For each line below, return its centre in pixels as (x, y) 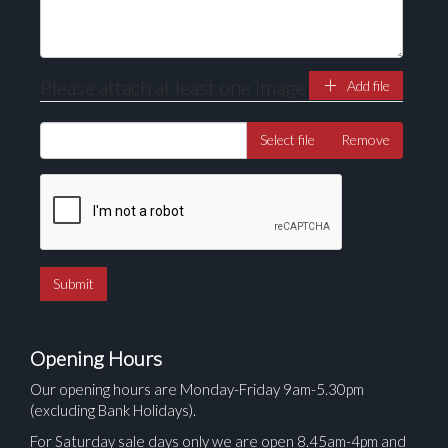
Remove (365, 139)
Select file (287, 139)
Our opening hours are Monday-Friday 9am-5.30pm (197, 389)
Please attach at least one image (173, 87)
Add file (367, 85)
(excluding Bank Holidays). (114, 410)
